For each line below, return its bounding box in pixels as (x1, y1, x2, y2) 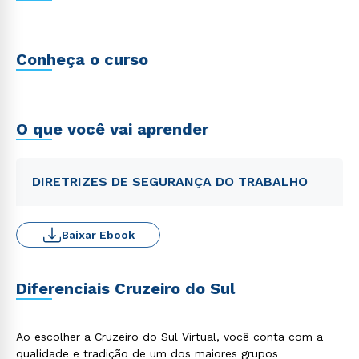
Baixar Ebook (61, 228, 135, 241)
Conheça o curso (16, 50, 148, 69)
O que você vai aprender (16, 119, 208, 139)
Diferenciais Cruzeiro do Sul (16, 279, 235, 298)
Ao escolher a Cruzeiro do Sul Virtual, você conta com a (16, 330, 323, 343)
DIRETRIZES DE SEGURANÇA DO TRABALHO (32, 174, 308, 189)
